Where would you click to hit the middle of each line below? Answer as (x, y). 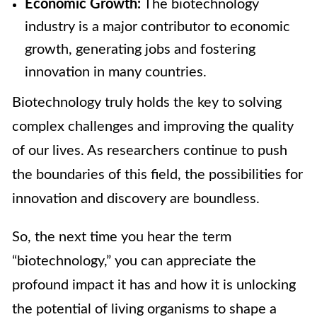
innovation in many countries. (116, 73)
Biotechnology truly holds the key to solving (147, 103)
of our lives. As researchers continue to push (150, 151)
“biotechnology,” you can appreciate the (134, 261)
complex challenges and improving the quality (153, 127)
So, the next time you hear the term (122, 237)
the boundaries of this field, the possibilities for (157, 175)
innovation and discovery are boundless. (136, 199)
